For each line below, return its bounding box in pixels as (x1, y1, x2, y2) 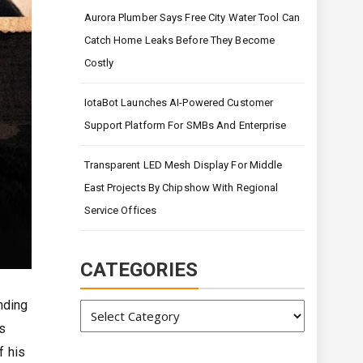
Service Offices (83, 204, 156, 217)
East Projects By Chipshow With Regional (83, 181, 279, 194)
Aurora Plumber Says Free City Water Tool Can (83, 11, 300, 24)
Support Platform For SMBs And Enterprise (83, 119, 287, 132)
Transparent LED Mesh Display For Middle (83, 159, 283, 172)
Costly (83, 57, 114, 70)
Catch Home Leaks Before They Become (83, 34, 275, 47)
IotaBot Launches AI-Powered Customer (83, 96, 274, 109)
